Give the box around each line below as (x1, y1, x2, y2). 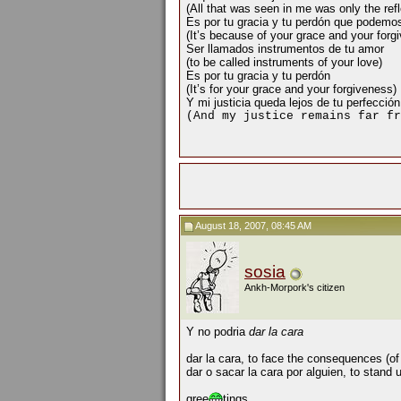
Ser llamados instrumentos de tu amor (186, 42, 384, 56)
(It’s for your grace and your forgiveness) (186, 82, 397, 97)
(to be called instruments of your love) (186, 55, 382, 70)
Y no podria (186, 325, 249, 338)
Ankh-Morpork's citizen (244, 282, 345, 293)
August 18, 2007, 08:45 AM (193, 220, 311, 231)
